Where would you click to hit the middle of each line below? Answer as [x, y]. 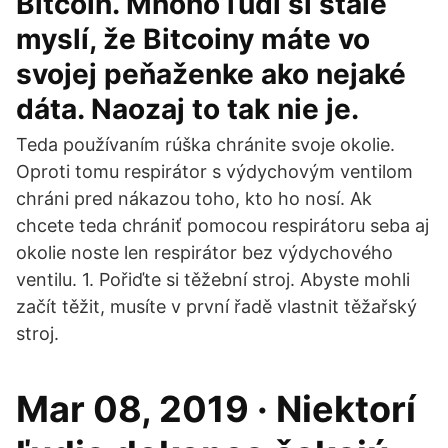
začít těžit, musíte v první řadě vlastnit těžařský [216, 306]
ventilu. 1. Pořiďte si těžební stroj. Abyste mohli [213, 279]
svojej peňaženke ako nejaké [211, 74]
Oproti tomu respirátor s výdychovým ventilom [214, 171]
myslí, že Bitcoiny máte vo [193, 39]
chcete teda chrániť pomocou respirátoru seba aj [222, 225]
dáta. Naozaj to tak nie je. [187, 109]
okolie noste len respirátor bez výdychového [204, 252]
